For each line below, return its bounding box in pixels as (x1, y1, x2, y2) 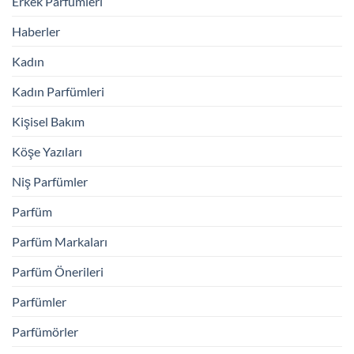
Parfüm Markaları (12, 233, 107, 249)
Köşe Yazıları (12, 143, 82, 159)
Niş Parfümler (12, 173, 88, 189)
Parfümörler (12, 323, 78, 339)
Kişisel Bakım (12, 113, 85, 129)
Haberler (12, 23, 60, 39)
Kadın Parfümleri (12, 83, 104, 99)
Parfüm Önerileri (12, 263, 104, 279)
